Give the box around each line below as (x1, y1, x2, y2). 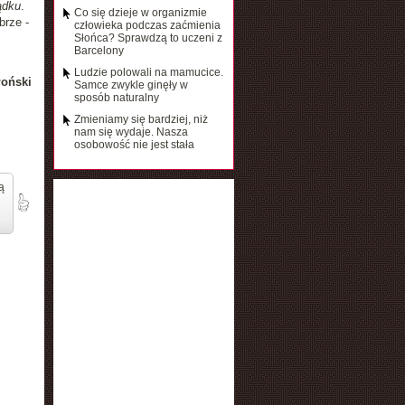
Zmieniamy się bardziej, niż (73, 113, 208, 126)
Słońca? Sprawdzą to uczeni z (73, 32, 222, 44)
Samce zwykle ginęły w (73, 79, 188, 91)
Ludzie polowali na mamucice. (73, 66, 223, 79)
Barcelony (73, 44, 124, 57)
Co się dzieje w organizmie (73, 6, 207, 19)
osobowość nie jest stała (73, 138, 194, 151)
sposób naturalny (73, 91, 159, 104)
